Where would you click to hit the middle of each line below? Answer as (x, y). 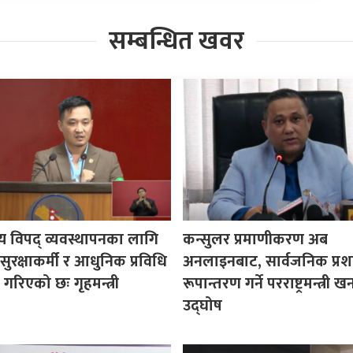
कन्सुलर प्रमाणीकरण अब (255, 239)
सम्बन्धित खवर (176, 41)
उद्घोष (202, 305)
